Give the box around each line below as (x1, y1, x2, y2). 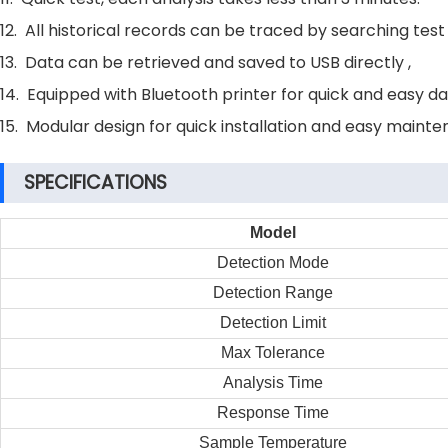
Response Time (216, 404, 329, 421)
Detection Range (212, 284, 333, 301)
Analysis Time (222, 374, 323, 391)
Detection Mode (216, 254, 329, 271)
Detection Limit (219, 314, 326, 331)
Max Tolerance (220, 344, 325, 361)
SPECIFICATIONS (24, 169, 167, 196)
